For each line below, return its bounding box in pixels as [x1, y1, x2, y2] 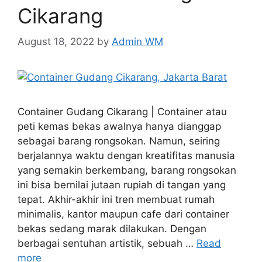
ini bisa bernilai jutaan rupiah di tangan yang [18, 179, 226, 191]
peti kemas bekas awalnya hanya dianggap [18, 120, 221, 133]
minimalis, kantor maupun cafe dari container [18, 208, 229, 220]
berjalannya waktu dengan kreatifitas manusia [18, 150, 235, 162]
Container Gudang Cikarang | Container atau [18, 106, 227, 118]
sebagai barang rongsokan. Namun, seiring [18, 135, 220, 147]
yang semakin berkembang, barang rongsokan [18, 164, 236, 177]
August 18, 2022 [18, 36, 94, 48]
